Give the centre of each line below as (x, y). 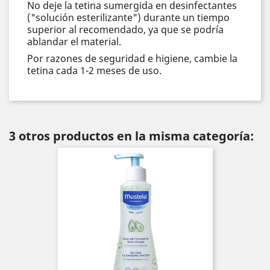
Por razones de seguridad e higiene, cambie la (132, 58)
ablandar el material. (74, 41)
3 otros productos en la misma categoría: (131, 136)
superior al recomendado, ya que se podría (125, 29)
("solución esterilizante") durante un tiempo (128, 17)
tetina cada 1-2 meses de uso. (94, 70)
